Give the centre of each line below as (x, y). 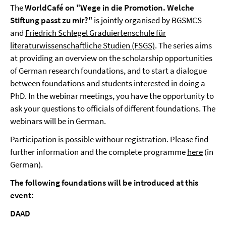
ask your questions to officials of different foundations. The (113, 108)
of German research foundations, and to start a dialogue (108, 71)
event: (22, 195)
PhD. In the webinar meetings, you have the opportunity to (112, 96)
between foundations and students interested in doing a (108, 83)
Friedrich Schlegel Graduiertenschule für (96, 33)
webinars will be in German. (58, 121)
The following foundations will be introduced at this (104, 183)
